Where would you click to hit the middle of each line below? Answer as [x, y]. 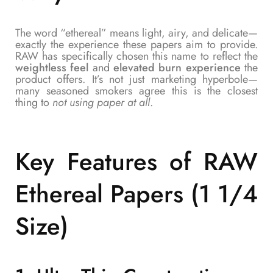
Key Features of [109, 162]
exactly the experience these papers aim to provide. [136, 45]
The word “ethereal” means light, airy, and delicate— [136, 33]
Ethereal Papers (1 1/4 [136, 194]
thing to [34, 103]
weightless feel [52, 68]
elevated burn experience [177, 68]
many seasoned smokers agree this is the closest [136, 91]
